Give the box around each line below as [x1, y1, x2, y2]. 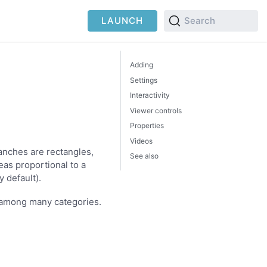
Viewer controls [130, 105, 182, 115]
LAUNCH [101, 15, 144, 26]
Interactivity [130, 91, 170, 100]
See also [130, 151, 159, 160]
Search [184, 15, 215, 26]
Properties [130, 121, 164, 130]
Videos [130, 136, 153, 145]
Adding [130, 60, 153, 69]
